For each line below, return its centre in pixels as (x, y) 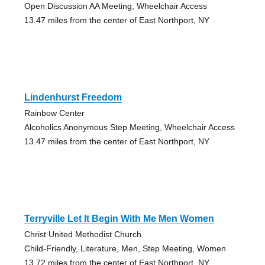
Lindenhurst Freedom (73, 98)
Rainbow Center (54, 113)
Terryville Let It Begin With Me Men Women (119, 219)
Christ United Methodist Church (83, 235)
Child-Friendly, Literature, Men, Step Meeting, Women (125, 249)
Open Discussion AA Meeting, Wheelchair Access (115, 6)
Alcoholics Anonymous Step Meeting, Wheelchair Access (129, 127)
